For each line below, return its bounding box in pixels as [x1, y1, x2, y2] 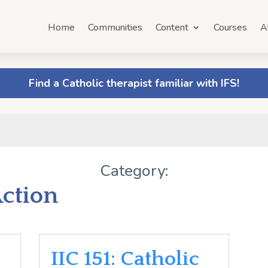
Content [156, 21, 188, 35]
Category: [100, 160, 168, 182]
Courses [214, 21, 247, 35]
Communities [88, 21, 142, 35]
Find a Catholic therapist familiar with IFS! [29, 76, 239, 91]
